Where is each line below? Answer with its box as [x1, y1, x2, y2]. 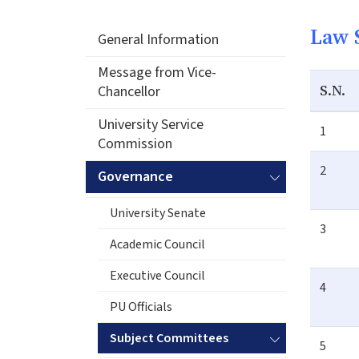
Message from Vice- [98, 62, 216, 83]
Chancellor [98, 81, 160, 102]
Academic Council [110, 235, 205, 253]
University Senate [110, 204, 206, 222]
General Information [98, 29, 219, 50]
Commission [98, 133, 172, 154]
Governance [98, 166, 173, 187]
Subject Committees [110, 329, 228, 347]
